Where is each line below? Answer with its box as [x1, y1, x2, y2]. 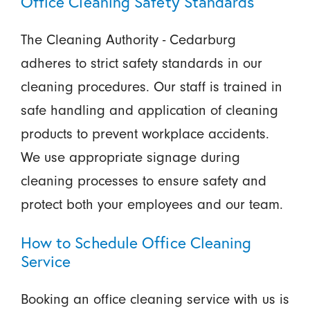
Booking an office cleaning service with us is [20, 291, 289, 308]
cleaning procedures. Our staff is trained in [20, 78, 282, 95]
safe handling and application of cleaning [20, 102, 278, 118]
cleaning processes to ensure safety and [20, 172, 266, 189]
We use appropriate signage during [20, 149, 240, 165]
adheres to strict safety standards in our [20, 55, 262, 71]
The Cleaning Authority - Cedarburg [20, 31, 236, 48]
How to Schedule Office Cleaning [20, 232, 252, 253]
